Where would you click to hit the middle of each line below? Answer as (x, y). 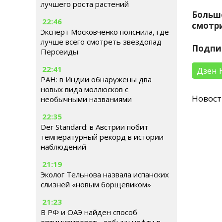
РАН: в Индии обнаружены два (96, 79)
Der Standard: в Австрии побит (94, 127)
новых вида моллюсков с (84, 89)
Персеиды (59, 52)
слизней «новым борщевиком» (96, 184)
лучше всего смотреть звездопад (101, 42)
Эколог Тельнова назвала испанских (105, 174)
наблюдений (63, 147)
